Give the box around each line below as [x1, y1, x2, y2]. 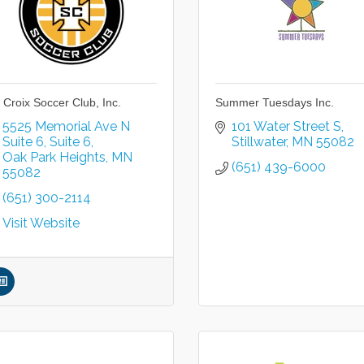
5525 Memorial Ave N [2, 119, 130, 134]
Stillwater [231, 134, 286, 149]
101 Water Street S [231, 119, 341, 134]
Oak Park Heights [2, 149, 106, 165]
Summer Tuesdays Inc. [214, 96, 334, 109]
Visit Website [2, 215, 80, 231]
